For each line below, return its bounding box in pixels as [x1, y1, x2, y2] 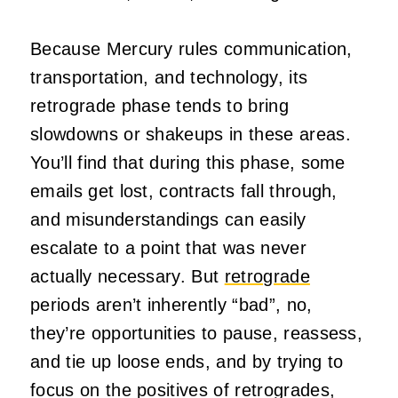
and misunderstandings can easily [30, 209, 306, 229]
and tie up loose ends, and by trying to [30, 351, 344, 371]
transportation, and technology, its [30, 67, 308, 87]
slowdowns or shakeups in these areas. [30, 123, 351, 144]
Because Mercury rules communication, [30, 38, 353, 59]
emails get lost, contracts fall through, [30, 180, 338, 201]
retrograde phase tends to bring [30, 95, 289, 115]
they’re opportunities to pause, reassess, [30, 322, 363, 343]
